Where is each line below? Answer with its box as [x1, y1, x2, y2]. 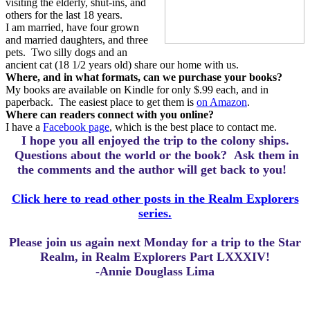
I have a [6, 121, 43, 133]
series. [138, 206, 172, 220]
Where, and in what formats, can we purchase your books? [6, 71, 282, 83]
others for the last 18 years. [6, 9, 122, 21]
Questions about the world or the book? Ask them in [15, 148, 299, 162]
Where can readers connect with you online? [6, 109, 214, 120]
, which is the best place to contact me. [109, 121, 277, 133]
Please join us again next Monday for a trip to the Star [9, 235, 301, 249]
